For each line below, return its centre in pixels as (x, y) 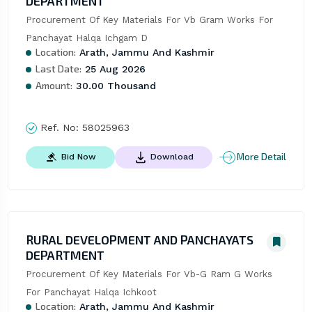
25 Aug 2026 (113, 69)
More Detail (262, 157)
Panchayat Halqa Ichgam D (86, 38)
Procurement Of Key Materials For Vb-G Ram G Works (149, 274)
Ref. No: (59, 127)
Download (172, 156)
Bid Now (78, 156)
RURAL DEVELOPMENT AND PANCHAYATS (139, 239)
